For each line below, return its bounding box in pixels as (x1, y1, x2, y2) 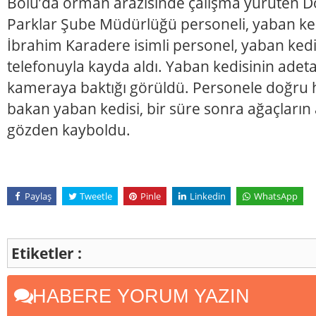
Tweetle (79, 189, 112, 202)
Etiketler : (11, 242, 82, 263)
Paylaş (24, 189, 51, 202)
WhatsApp (253, 189, 298, 202)
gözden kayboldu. (7, 119, 130, 140)
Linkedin (189, 189, 226, 202)
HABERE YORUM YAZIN (27, 284, 250, 307)
